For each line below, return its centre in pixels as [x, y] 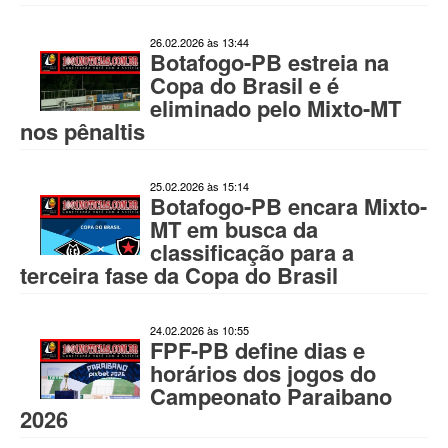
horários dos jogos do [263, 373]
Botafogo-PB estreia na [269, 62]
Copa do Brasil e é [244, 85]
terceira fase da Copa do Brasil [179, 275]
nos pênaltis [82, 131]
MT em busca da [234, 229]
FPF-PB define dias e [257, 350]
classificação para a [252, 252]
